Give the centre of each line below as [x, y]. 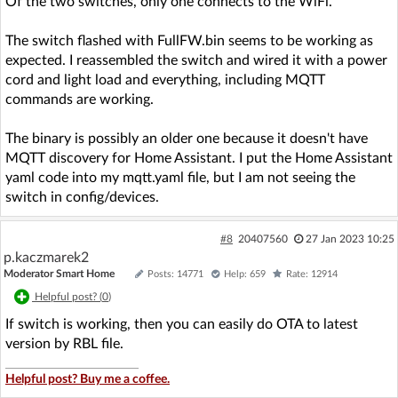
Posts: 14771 [175, 274]
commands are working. [80, 99]
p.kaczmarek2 [46, 257]
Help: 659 [245, 274]
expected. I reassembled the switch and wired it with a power [196, 60]
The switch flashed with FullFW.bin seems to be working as [189, 40]
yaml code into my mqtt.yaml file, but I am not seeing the [180, 177]
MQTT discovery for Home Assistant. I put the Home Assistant [199, 158]
